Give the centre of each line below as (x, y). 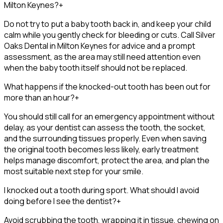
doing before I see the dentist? (60, 201)
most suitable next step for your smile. (74, 171)
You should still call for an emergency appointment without (109, 116)
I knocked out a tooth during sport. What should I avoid (102, 190)
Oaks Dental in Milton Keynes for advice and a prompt (100, 46)
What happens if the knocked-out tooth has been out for (107, 86)
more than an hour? (39, 97)
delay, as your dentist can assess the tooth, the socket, (105, 127)
